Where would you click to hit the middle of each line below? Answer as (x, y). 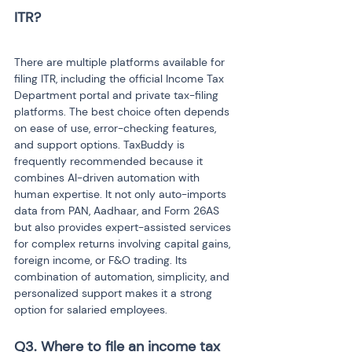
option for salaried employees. (91, 310)
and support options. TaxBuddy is (101, 145)
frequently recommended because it (110, 161)
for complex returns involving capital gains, (124, 244)
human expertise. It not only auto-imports (122, 194)
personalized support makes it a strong (115, 293)
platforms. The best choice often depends (123, 112)
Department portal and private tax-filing (118, 95)
